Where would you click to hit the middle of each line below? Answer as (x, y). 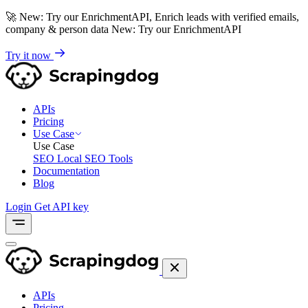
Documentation (66, 171)
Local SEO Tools (95, 158)
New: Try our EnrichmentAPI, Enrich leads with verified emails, (159, 17)
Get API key (62, 207)
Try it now (30, 55)
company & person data (58, 29)
